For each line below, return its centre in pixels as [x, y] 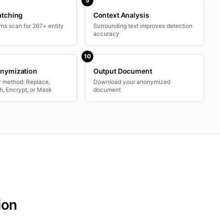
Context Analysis [121, 15]
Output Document [123, 71]
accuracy [106, 34]
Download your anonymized [132, 82]
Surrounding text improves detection [143, 26]
